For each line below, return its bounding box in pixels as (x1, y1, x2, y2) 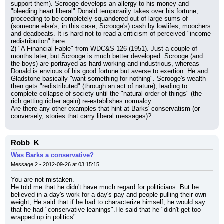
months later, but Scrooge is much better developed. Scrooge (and (11, 52, 203, 60)
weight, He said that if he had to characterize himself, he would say (11, 198, 205, 206)
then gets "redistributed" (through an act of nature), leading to (11, 82, 187, 90)
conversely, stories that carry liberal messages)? (11, 112, 151, 120)
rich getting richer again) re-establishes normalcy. (11, 97, 153, 105)
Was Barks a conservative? (11, 151, 94, 159)
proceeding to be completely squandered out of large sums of (11, 15, 188, 22)
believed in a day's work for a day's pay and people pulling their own (11, 191, 206, 198)
